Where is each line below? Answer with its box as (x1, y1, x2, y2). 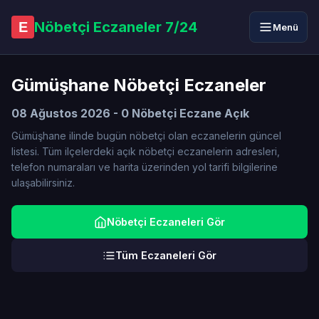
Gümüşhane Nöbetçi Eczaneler (11, 75, 266, 95)
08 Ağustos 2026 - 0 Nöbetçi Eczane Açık (11, 106, 249, 120)
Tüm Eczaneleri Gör (115, 249, 216, 261)
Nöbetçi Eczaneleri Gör (107, 216, 225, 228)
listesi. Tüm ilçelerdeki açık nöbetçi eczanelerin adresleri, (11, 145, 280, 157)
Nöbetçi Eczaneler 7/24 (34, 19, 197, 36)
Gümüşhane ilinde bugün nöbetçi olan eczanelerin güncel (11, 130, 281, 142)
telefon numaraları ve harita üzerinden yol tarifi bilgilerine (11, 161, 278, 173)
